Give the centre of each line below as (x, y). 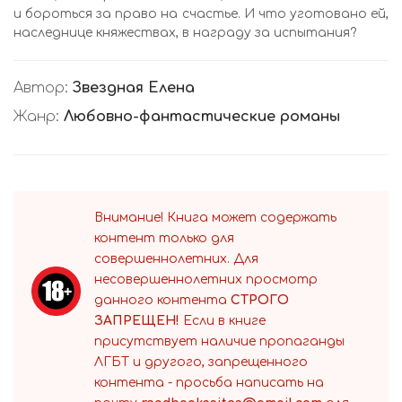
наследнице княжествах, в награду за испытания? (185, 33)
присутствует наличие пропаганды (219, 341)
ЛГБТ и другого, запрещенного (201, 362)
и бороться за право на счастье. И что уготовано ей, (201, 14)
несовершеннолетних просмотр (206, 280)
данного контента (162, 300)
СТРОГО (260, 300)
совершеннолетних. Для (176, 259)
